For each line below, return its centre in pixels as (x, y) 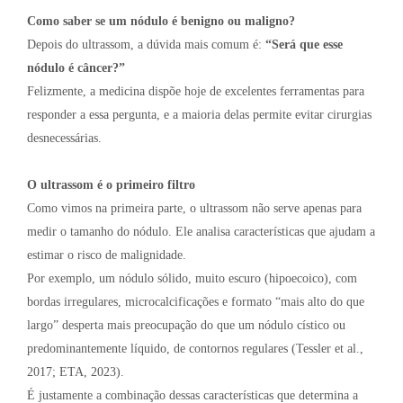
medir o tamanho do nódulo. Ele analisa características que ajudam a (201, 232)
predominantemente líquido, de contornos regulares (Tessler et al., (195, 349)
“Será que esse (304, 45)
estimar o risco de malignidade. (107, 255)
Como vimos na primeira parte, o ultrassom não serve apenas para (194, 209)
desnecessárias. (64, 139)
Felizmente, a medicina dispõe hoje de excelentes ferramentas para (196, 92)
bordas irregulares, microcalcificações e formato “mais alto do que (196, 302)
